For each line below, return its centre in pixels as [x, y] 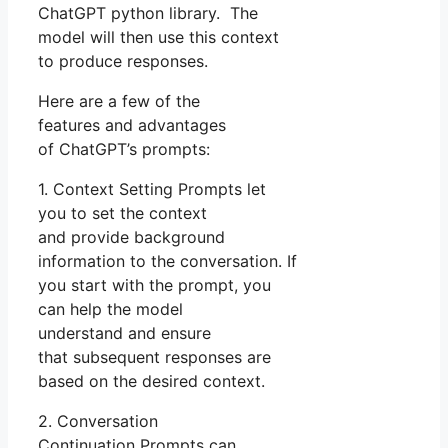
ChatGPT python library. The [148, 13]
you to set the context [122, 213]
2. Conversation [98, 421]
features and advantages [132, 125]
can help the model [110, 309]
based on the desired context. [151, 381]
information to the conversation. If [167, 261]
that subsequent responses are [154, 357]
